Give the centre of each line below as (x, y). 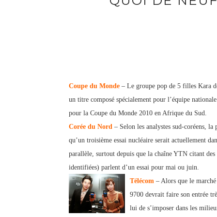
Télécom (142, 181)
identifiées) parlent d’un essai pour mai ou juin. (134, 167)
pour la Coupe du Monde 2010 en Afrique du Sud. (138, 113)
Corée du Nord (91, 127)
